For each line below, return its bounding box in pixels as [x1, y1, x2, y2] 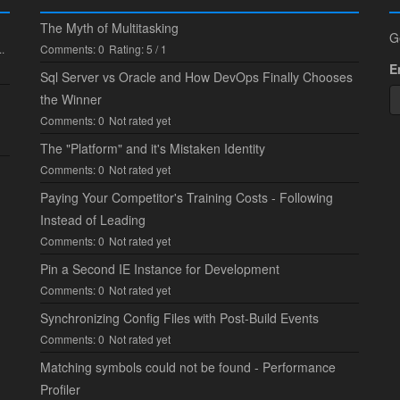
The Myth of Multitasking [40, 18, 179, 37]
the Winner [40, 89, 102, 108]
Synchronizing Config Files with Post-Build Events [40, 308, 319, 327]
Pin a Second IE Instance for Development [40, 259, 279, 278]
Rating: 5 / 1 [109, 40, 167, 56]
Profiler [40, 379, 80, 398]
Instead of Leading [40, 210, 146, 229]
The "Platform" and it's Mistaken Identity [40, 138, 265, 157]
